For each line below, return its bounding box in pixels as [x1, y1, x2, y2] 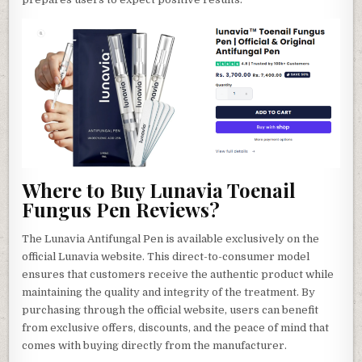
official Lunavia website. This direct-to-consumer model [22, 250, 310, 263]
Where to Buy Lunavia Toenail [22, 176, 297, 203]
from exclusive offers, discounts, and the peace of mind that [22, 322, 330, 335]
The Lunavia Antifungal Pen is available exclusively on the [22, 233, 320, 246]
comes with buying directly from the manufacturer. [22, 339, 288, 352]
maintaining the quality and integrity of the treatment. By [22, 286, 316, 299]
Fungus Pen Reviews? [22, 196, 221, 222]
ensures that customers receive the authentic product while [22, 268, 335, 281]
